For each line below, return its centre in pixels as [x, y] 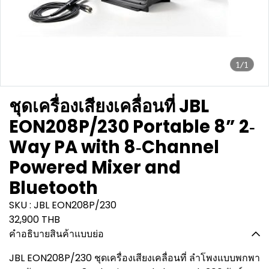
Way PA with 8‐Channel [114, 147]
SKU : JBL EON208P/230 [63, 205]
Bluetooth [53, 188]
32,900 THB [35, 219]
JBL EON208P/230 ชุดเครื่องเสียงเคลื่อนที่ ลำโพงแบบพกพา [134, 258]
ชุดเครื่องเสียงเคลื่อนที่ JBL [109, 106]
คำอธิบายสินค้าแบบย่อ [56, 234]
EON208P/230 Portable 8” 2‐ [132, 127]
